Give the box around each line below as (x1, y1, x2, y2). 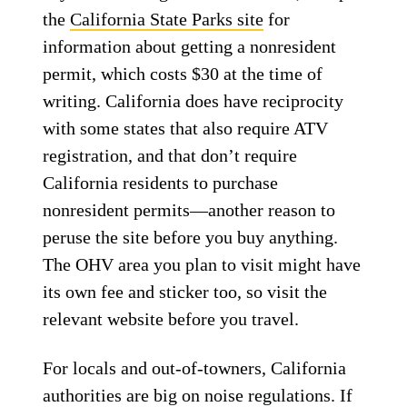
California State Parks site (70, 9, 264, 29)
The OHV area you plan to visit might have (43, 254, 362, 274)
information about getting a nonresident (43, 36, 337, 56)
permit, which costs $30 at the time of (43, 64, 323, 84)
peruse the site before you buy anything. (43, 227, 339, 247)
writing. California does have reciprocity (43, 91, 344, 111)
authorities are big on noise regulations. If (43, 385, 353, 405)
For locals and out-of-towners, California (43, 358, 347, 378)
